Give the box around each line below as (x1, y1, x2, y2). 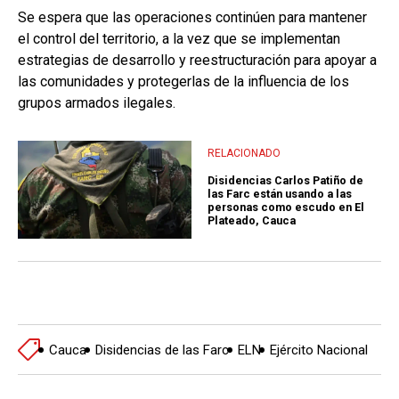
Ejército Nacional (270, 341, 368, 358)
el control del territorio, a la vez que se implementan (18, 30, 340, 48)
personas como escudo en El (208, 200, 364, 215)
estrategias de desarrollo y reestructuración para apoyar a (18, 52, 377, 69)
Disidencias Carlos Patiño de (208, 174, 363, 188)
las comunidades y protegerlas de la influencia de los (18, 73, 349, 91)
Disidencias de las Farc (95, 341, 229, 358)
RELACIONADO (208, 146, 281, 159)
